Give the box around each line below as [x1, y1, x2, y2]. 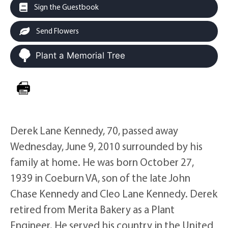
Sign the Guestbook [33, 2, 99, 12]
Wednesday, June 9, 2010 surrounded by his [10, 139, 203, 153]
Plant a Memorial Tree [36, 50, 125, 61]
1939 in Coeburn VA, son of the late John [10, 171, 190, 185]
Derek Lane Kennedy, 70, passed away [10, 124, 178, 137]
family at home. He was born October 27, [10, 155, 194, 169]
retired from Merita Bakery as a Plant [10, 203, 175, 216]
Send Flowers [35, 26, 79, 36]
